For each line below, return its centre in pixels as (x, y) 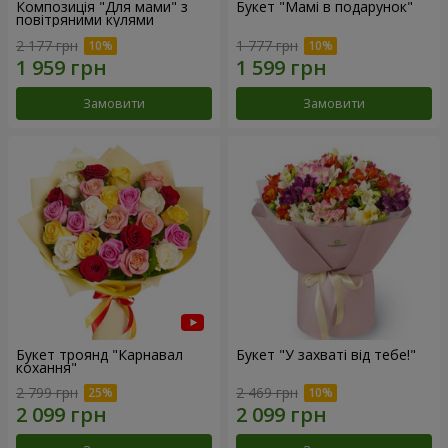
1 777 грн (267, 45)
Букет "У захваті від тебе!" (326, 354)
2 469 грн (267, 393)
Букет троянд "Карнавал (99, 354)
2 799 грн (47, 393)
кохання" (46, 367)
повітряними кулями (85, 19)
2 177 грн (47, 45)
